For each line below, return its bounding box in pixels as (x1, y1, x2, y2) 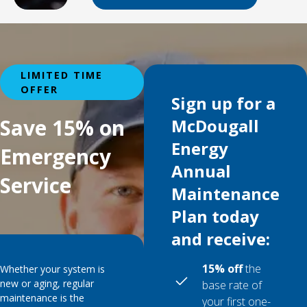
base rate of (202, 278, 262, 293)
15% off (202, 261, 243, 276)
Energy (171, 137, 228, 160)
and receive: (171, 228, 270, 250)
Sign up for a (171, 92, 275, 114)
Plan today (171, 205, 259, 228)
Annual (171, 160, 231, 182)
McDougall (171, 114, 259, 137)
